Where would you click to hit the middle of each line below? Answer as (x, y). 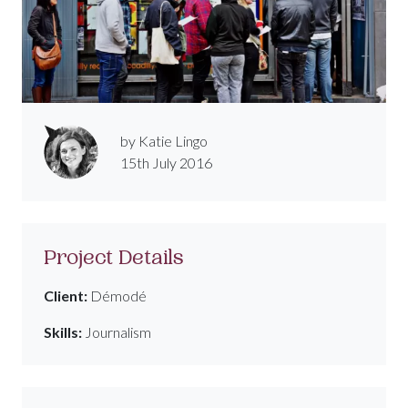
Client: (66, 296)
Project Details (113, 258)
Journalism (117, 332)
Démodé (117, 296)
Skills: (63, 332)
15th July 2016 (166, 163)
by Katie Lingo (164, 141)
